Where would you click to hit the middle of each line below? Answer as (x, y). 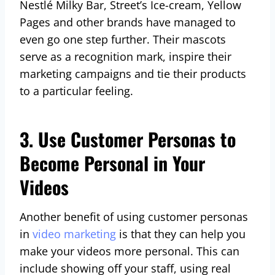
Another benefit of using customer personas (134, 216)
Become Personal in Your (112, 163)
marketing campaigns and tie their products (133, 73)
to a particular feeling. (76, 91)
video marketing (74, 234)
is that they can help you (181, 234)
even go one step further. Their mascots (123, 39)
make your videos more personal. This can (130, 251)
